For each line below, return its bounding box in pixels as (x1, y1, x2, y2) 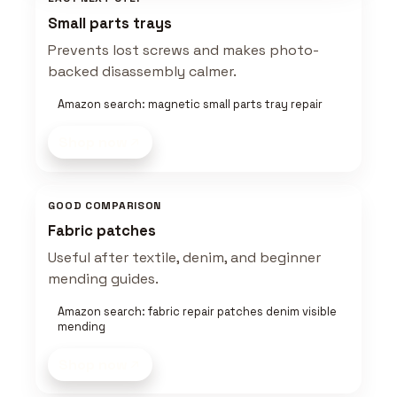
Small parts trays (48, 14, 173, 34)
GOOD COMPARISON (48, 198, 162, 214)
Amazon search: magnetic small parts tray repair (57, 97, 323, 113)
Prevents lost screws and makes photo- (48, 41, 320, 60)
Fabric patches (48, 222, 157, 241)
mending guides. (48, 269, 160, 289)
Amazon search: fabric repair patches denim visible (57, 303, 337, 319)
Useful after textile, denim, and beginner (48, 248, 322, 268)
